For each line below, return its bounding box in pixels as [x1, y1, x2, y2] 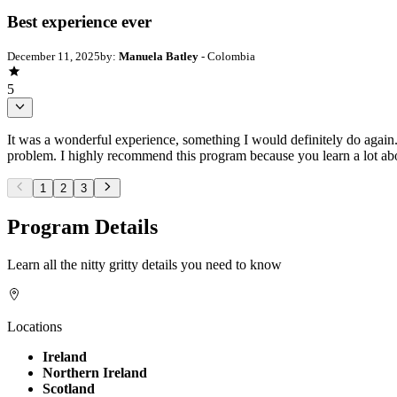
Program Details [7, 214, 158, 238]
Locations [7, 318, 62, 334]
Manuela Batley [119, 50, 198, 64]
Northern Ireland [43, 364, 147, 380]
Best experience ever [7, 12, 152, 31]
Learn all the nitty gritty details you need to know [7, 256, 282, 272]
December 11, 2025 [7, 50, 100, 64]
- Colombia [198, 50, 255, 64]
